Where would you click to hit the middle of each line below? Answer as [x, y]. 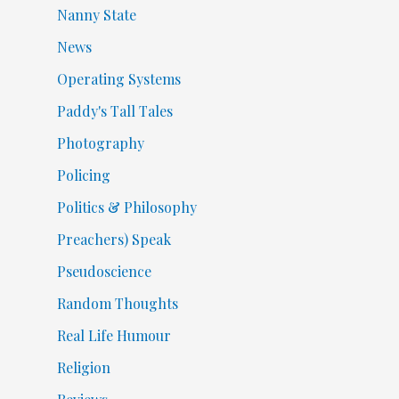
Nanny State [96, 15]
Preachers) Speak [114, 240]
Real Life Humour [114, 336]
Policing [83, 175]
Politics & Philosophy [126, 208]
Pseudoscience [104, 272]
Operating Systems [118, 79]
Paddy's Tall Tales [114, 111]
